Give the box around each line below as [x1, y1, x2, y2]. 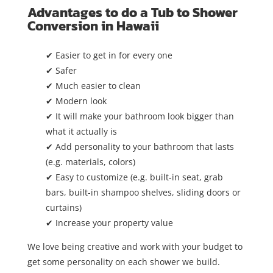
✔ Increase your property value [45, 217, 173, 229]
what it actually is [45, 126, 117, 138]
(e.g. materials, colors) [45, 156, 135, 168]
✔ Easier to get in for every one [45, 49, 172, 62]
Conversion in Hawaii [27, 16, 159, 37]
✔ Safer [45, 65, 77, 77]
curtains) [45, 202, 82, 214]
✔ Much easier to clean [45, 80, 141, 92]
